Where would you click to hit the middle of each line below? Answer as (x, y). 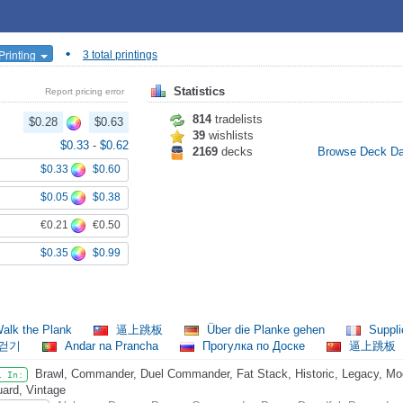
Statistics (197, 92)
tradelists (237, 119)
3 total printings (120, 55)
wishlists (229, 135)
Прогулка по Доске (254, 346)
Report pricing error (85, 91)
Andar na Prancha (112, 346)
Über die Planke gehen (266, 330)
